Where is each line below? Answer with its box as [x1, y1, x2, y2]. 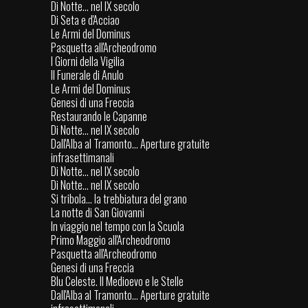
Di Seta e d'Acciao [51, 12, 120, 29]
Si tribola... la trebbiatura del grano [51, 190, 187, 208]
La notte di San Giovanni [51, 204, 144, 221]
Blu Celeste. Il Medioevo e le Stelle [51, 273, 184, 290]
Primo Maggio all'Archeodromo [51, 232, 170, 249]
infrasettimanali [51, 149, 114, 166]
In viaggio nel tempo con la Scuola [51, 218, 184, 235]
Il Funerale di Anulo [51, 67, 124, 84]
